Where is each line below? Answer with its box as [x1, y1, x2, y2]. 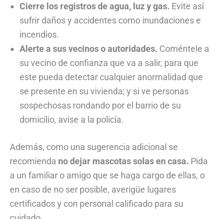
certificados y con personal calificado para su [10, 198, 183, 209]
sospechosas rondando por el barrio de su [20, 100, 181, 110]
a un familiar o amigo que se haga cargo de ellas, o [10, 170, 205, 180]
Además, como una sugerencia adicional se [10, 141, 178, 152]
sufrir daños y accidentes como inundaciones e [20, 15, 201, 25]
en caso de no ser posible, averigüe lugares [10, 184, 176, 195]
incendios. [20, 29, 59, 40]
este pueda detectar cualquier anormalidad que [20, 71, 203, 82]
